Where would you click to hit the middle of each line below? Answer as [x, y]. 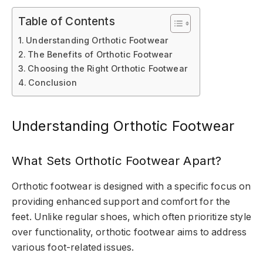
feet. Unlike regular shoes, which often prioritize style [131, 217]
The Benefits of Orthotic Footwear [100, 55]
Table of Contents [67, 21]
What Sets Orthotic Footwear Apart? [117, 161]
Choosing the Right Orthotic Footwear [108, 69]
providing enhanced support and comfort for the [121, 201]
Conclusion [53, 83]
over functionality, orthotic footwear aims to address [129, 232]
